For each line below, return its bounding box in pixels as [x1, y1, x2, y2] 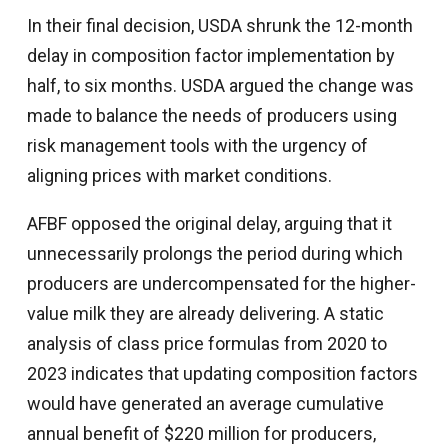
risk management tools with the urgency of [26, 135, 368, 157]
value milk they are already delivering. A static [26, 303, 384, 325]
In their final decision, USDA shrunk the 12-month [26, 15, 413, 37]
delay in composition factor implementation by [26, 45, 395, 67]
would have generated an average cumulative [26, 393, 384, 415]
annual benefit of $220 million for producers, [26, 423, 376, 445]
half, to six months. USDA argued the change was [26, 75, 414, 97]
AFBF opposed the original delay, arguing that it [26, 213, 392, 235]
